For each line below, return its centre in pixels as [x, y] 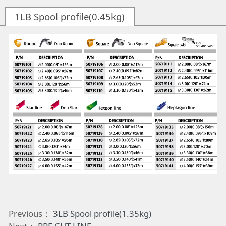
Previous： [31, 214]
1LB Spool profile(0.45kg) [70, 16]
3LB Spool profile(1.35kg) [102, 214]
